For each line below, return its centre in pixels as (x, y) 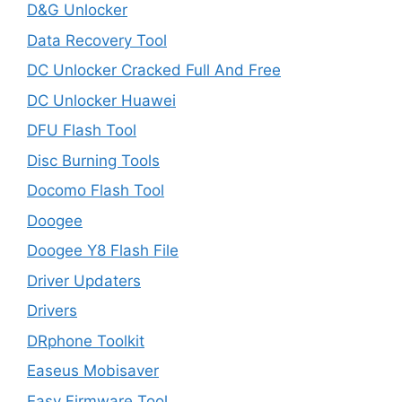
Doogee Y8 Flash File (103, 250)
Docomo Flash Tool (96, 190)
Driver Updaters (84, 280)
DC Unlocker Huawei (101, 100)
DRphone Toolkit (86, 341)
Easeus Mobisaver (93, 371)
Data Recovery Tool (97, 40)
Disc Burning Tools (93, 160)
